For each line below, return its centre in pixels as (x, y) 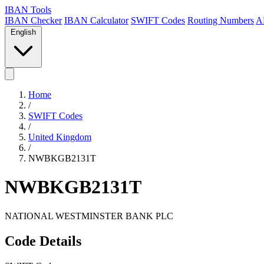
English (23, 32)
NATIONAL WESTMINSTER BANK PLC (89, 216)
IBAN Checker (33, 20)
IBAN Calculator (96, 20)
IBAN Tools (28, 10)
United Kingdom (60, 137)
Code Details (43, 241)
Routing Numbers (221, 20)
